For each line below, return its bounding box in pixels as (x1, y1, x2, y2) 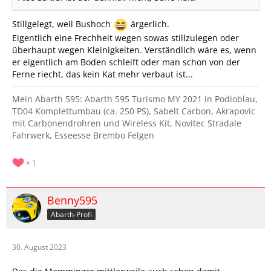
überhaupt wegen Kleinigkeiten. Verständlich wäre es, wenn (12, 44, 256, 56)
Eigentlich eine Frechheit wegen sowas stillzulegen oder (12, 32, 239, 44)
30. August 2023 (12, 242, 67, 253)
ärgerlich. (128, 18, 169, 30)
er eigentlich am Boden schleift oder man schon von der (12, 56, 240, 68)
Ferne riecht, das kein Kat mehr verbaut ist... (12, 68, 193, 80)
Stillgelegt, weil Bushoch (12, 18, 113, 30)
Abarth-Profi (51, 209, 92, 220)
